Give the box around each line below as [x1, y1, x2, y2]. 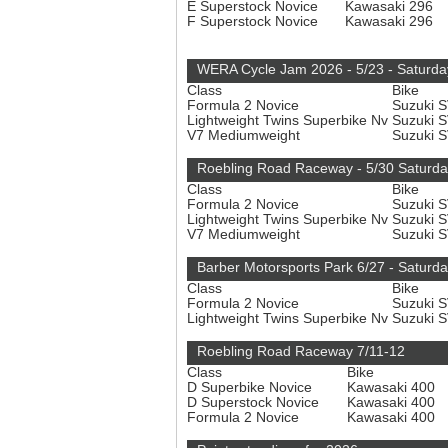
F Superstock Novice [187, 14, 322, 29]
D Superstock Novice [187, 395, 323, 410]
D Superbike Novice [187, 380, 316, 395]
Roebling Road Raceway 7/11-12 [197, 344, 405, 359]
